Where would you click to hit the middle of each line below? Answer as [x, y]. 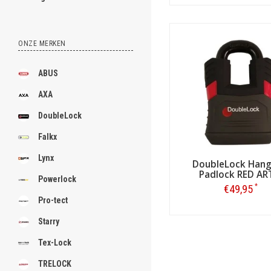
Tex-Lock [55, 243]
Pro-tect [53, 200]
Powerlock [57, 179]
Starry [49, 221]
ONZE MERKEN [42, 44]
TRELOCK [55, 264]
